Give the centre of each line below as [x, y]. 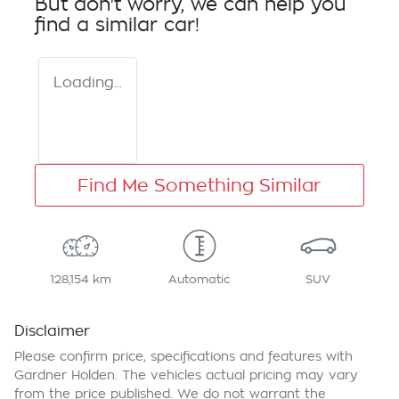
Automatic [199, 280]
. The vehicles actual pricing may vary [236, 375]
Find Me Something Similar [199, 186]
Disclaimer [52, 332]
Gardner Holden [65, 375]
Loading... [88, 83]
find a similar [99, 26]
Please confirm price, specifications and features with [183, 357]
